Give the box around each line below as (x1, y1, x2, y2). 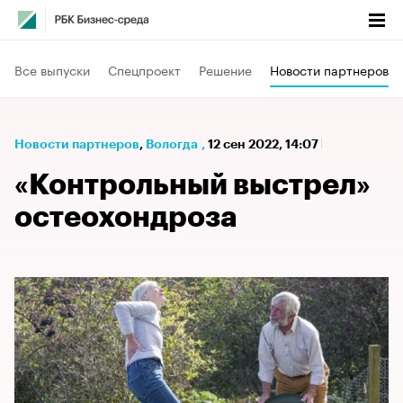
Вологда (146, 138, 198, 150)
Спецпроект (108, 58, 181, 79)
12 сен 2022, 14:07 (208, 138, 321, 150)
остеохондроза (14, 203, 237, 232)
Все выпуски (14, 58, 90, 79)
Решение (199, 58, 252, 79)
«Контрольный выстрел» (14, 171, 371, 200)
